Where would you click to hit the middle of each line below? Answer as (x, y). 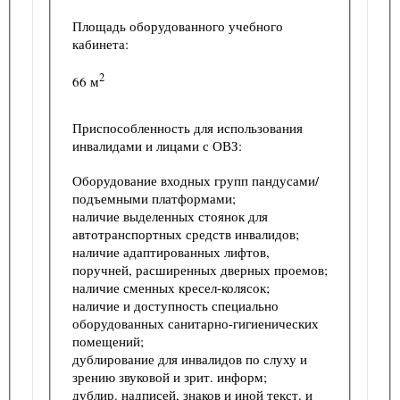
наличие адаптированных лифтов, (171, 251)
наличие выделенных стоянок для (170, 216)
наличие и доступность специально (175, 305)
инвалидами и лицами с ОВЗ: (157, 145)
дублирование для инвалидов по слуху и (190, 358)
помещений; (110, 341)
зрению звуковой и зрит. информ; (171, 376)
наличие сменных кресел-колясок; (173, 287)
